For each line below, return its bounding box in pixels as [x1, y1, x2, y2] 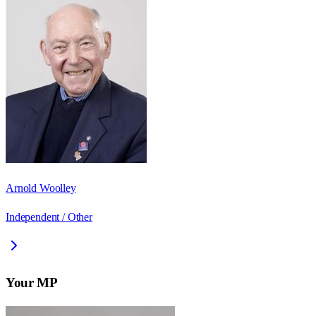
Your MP [6, 274, 58, 290]
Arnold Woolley [6, 182, 76, 195]
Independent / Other [6, 211, 92, 224]
